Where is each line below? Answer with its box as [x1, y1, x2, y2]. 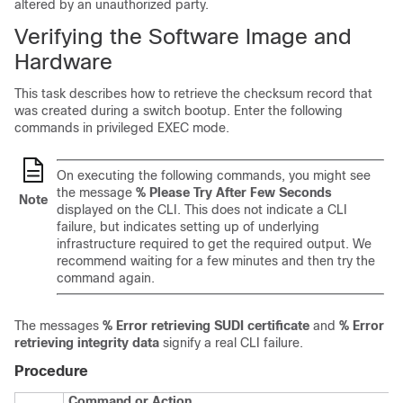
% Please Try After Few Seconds [136, 185, 332, 200]
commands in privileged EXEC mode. [14, 121, 229, 135]
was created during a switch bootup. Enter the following [14, 103, 343, 118]
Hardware [14, 49, 112, 74]
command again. [57, 271, 155, 285]
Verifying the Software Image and [14, 24, 352, 49]
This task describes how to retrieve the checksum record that [14, 86, 372, 101]
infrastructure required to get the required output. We [57, 237, 372, 251]
